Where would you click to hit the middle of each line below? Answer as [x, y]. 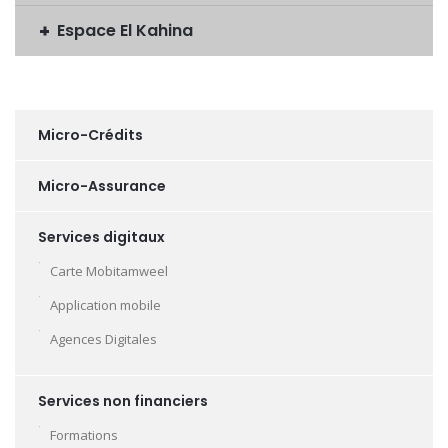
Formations [84, 434]
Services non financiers [123, 400]
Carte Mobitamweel [109, 270]
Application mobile [105, 304]
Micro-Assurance [102, 185]
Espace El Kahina [125, 30]
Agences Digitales [103, 338]
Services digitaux [101, 236]
